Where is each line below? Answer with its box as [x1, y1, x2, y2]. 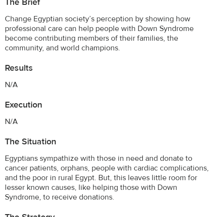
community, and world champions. [5, 43, 120, 53]
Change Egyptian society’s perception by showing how [5, 14, 190, 24]
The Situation [5, 136, 56, 147]
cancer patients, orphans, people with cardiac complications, [5, 163, 209, 173]
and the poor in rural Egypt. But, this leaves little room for [5, 172, 197, 183]
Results [5, 62, 33, 74]
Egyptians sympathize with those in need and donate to [5, 153, 192, 163]
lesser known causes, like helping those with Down [5, 182, 177, 192]
